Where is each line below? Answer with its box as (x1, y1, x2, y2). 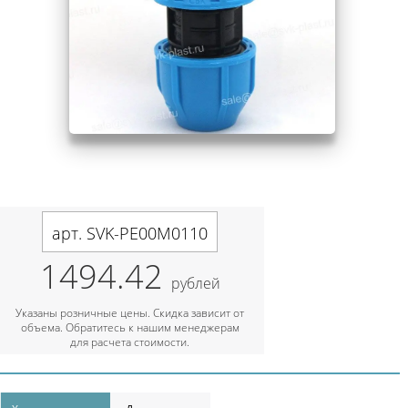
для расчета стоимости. (70, 333, 189, 350)
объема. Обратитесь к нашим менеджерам (20, 319, 240, 335)
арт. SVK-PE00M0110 (52, 221, 208, 244)
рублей (170, 272, 220, 293)
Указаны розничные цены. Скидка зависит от (15, 304, 244, 321)
